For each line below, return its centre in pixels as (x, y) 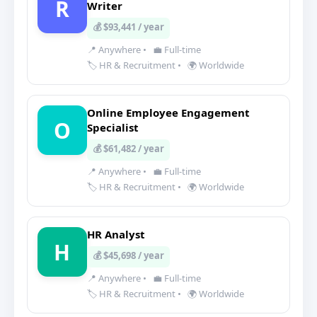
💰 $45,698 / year (128, 255)
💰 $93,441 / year (128, 27)
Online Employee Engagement (168, 113)
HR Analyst (116, 234)
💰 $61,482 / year (128, 149)
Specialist (113, 127)
